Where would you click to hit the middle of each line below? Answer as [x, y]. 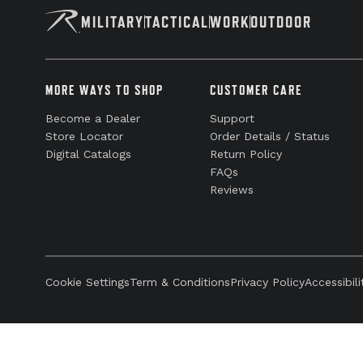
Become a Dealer [93, 118]
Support [233, 118]
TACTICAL [177, 21]
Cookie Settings [88, 282]
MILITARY [113, 21]
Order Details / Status [270, 136]
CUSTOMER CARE [256, 90]
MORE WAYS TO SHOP [105, 90]
